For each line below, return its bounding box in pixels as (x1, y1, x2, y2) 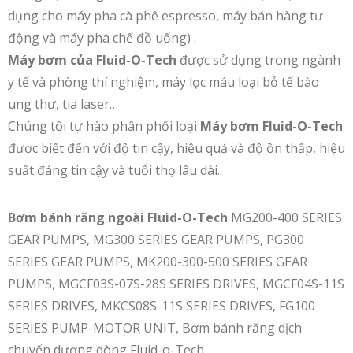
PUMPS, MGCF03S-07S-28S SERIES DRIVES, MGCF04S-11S (8, 275, 344, 292)
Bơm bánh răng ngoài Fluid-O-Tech (8, 209, 228, 226)
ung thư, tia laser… (8, 95, 118, 113)
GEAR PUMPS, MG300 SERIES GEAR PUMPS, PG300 (8, 231, 304, 248)
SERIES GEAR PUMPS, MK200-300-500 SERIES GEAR (8, 253, 307, 270)
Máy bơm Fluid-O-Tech (200, 117, 343, 135)
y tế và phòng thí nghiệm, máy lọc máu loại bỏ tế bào (8, 73, 319, 91)
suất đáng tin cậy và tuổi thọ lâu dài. (8, 162, 220, 179)
